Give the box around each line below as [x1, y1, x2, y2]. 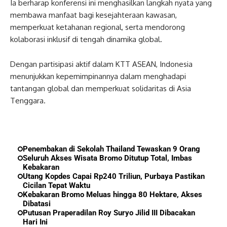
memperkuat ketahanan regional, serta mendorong [10, 22, 185, 32]
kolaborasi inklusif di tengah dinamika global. [10, 34, 162, 45]
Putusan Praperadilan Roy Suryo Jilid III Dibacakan [23, 208, 195, 218]
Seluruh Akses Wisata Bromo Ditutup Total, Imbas [23, 154, 192, 163]
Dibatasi [23, 199, 51, 209]
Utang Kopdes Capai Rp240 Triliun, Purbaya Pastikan [23, 172, 205, 181]
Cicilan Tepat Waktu [23, 181, 90, 191]
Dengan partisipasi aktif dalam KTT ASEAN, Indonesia [10, 59, 193, 69]
